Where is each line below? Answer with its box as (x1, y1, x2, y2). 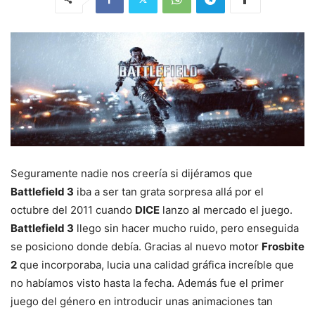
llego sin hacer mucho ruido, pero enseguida (74, 221, 299, 236)
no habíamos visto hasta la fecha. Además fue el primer (11, 276, 284, 290)
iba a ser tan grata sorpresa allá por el (74, 185, 264, 199)
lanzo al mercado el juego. (160, 203, 292, 217)
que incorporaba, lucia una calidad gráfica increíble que (17, 258, 294, 272)
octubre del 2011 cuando (11, 203, 135, 217)
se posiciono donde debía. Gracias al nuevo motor (11, 240, 262, 254)
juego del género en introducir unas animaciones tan (11, 295, 273, 309)
